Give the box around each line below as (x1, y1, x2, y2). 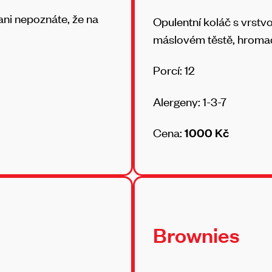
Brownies (153, 221, 240, 249)
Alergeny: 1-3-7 (153, 93, 226, 109)
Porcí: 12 (153, 62, 197, 78)
